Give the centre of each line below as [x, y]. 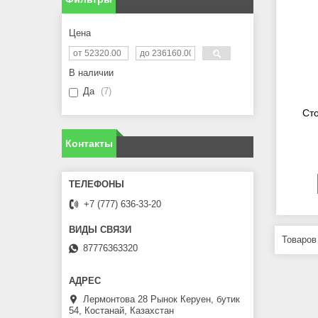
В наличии [91, 73]
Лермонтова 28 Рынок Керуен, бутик [161, 300]
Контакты [89, 144]
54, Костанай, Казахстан [121, 311]
